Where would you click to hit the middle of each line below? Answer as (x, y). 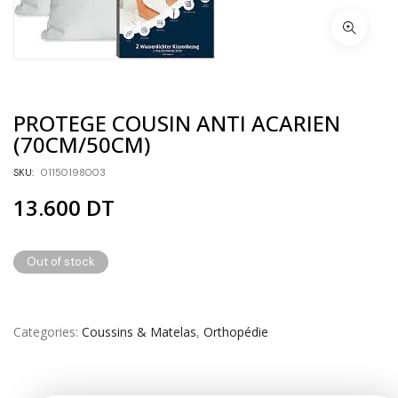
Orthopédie (236, 332)
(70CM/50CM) (82, 145)
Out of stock (61, 262)
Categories (44, 332)
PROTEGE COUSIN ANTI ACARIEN (177, 123)
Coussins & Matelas (139, 332)
